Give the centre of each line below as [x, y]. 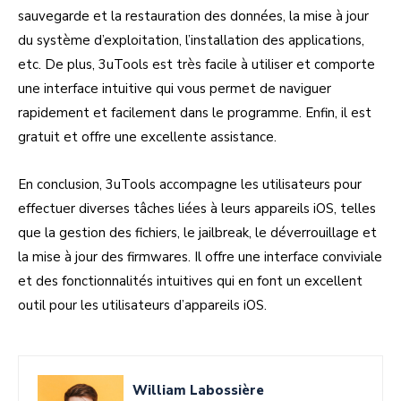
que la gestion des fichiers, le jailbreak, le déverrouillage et [197, 233]
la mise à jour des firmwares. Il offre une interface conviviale [200, 257]
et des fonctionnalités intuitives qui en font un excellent [190, 282]
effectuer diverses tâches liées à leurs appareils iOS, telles [197, 209]
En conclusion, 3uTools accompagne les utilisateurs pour [190, 185]
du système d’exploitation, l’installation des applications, [191, 41]
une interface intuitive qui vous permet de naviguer [175, 89]
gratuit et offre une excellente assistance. [147, 137]
